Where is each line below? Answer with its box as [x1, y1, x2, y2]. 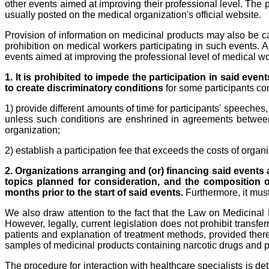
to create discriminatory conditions [5, 83, 163, 94]
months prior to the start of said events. [5, 187, 183, 198]
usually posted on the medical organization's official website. [5, 10, 261, 20]
